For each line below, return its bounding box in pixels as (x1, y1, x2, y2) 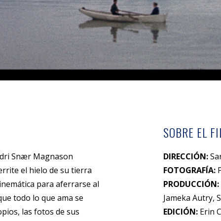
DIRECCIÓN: (163, 150, 208, 162)
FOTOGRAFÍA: (163, 164, 216, 176)
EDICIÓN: (163, 206, 200, 217)
